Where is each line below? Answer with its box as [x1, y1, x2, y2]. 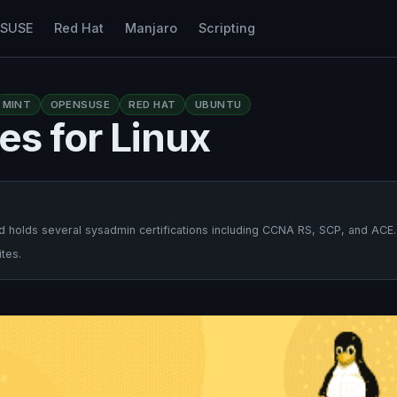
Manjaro [124, 20, 177, 35]
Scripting [198, 20, 255, 35]
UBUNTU [194, 97, 242, 111]
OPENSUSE [50, 97, 111, 111]
